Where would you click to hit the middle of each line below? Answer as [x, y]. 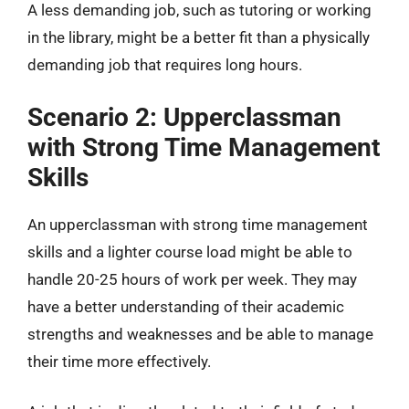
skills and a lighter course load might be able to [190, 252]
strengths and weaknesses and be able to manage [200, 334]
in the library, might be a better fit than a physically [199, 37]
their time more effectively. [119, 361]
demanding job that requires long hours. [165, 65]
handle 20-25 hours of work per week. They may [192, 279]
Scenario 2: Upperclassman [184, 117]
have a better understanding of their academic [186, 306]
